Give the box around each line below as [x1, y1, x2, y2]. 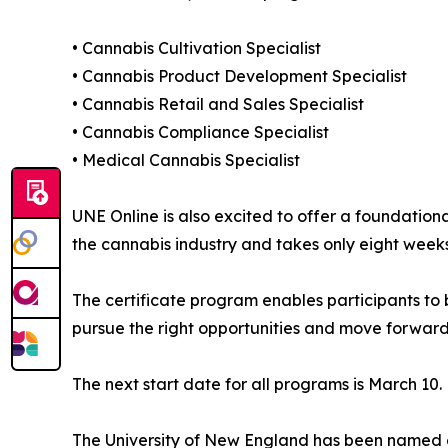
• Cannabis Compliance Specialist [72, 121, 329, 142]
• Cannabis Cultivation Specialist [72, 37, 321, 58]
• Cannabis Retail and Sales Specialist [72, 93, 364, 114]
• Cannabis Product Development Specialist [72, 65, 407, 86]
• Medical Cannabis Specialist [72, 149, 300, 170]
